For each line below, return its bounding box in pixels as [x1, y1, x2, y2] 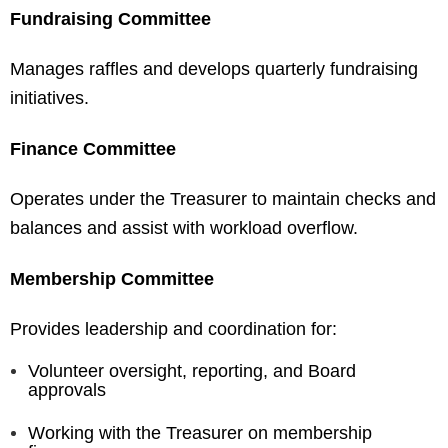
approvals [28, 380, 106, 401]
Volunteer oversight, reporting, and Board [28, 361, 356, 382]
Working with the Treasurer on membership [28, 423, 372, 444]
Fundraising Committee [10, 9, 211, 30]
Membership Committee [10, 269, 214, 290]
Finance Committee [10, 139, 176, 160]
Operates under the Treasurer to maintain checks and [10, 189, 436, 210]
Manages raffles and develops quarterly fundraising [10, 59, 418, 80]
